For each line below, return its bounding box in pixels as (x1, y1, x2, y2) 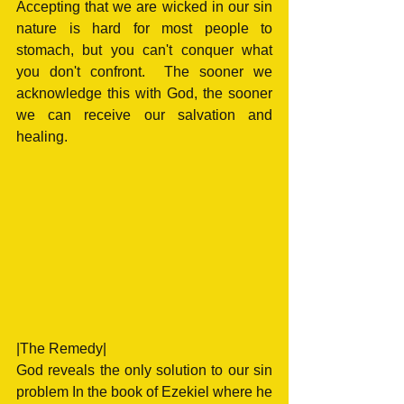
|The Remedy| (16, 341, 106, 357)
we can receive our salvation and (16, 106, 272, 123)
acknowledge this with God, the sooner (16, 85, 272, 101)
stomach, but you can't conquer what (16, 41, 272, 58)
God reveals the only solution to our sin (16, 363, 272, 379)
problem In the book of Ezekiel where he (16, 384, 272, 400)
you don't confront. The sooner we (16, 63, 272, 79)
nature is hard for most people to (16, 20, 272, 36)
